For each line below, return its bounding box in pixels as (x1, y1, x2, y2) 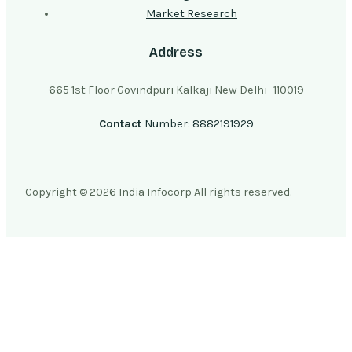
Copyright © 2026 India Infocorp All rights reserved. (25, 185, 291, 200)
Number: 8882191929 (144, 116, 254, 130)
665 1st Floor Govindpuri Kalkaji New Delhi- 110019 (48, 83, 304, 97)
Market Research (146, 6, 237, 20)
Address (149, 44, 203, 60)
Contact (98, 116, 145, 130)
